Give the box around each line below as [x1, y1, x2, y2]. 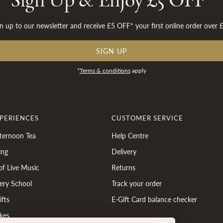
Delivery [111, 146, 136, 156]
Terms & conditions [79, 66, 130, 75]
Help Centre [111, 130, 148, 140]
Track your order [111, 178, 162, 188]
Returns [111, 162, 135, 172]
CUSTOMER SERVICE [111, 113, 183, 122]
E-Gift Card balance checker [111, 194, 197, 204]
